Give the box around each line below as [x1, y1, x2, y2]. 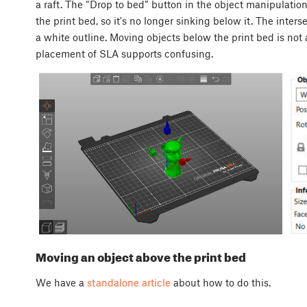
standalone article [87, 276, 171, 289]
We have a [36, 276, 87, 289]
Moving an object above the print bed [36, 249, 246, 264]
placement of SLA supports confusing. [36, 47, 213, 60]
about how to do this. [171, 276, 271, 289]
